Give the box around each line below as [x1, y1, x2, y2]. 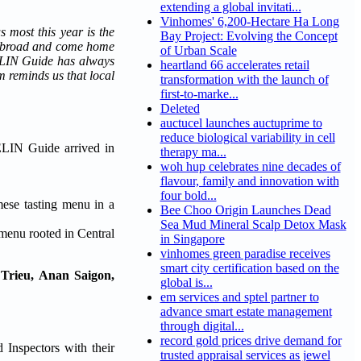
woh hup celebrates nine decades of [160, 160, 341, 174]
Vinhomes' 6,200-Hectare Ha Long [160, 15, 339, 29]
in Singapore [160, 232, 225, 247]
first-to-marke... [160, 87, 239, 102]
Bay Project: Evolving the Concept [160, 29, 338, 44]
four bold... [160, 189, 217, 203]
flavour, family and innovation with [160, 174, 339, 189]
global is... [160, 276, 213, 290]
